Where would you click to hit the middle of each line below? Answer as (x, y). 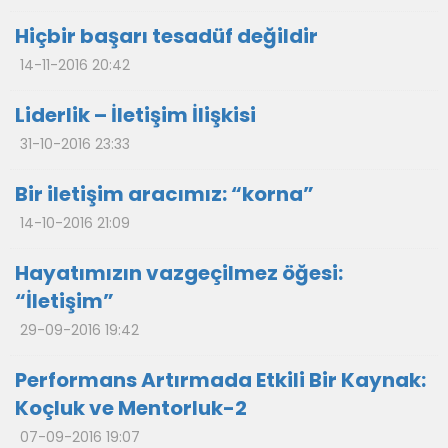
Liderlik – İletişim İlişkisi (135, 115)
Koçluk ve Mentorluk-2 (131, 408)
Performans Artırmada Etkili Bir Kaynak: (220, 380)
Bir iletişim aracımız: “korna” (164, 194)
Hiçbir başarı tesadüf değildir (166, 36)
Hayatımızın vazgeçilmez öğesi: (179, 273)
